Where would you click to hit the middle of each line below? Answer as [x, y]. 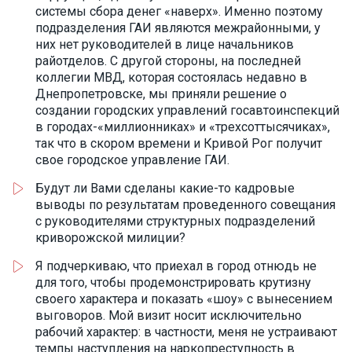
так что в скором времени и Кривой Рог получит [179, 143]
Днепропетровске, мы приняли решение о [161, 94]
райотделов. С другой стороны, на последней [168, 61]
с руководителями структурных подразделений [175, 221]
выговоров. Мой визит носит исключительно [169, 315]
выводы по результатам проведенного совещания [185, 205]
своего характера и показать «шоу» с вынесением [184, 299]
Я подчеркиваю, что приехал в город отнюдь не [176, 266]
